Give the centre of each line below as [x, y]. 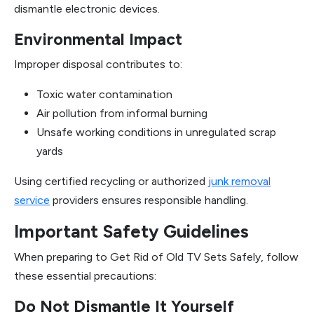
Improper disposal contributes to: [98, 64]
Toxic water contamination [104, 94]
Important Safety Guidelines [131, 231]
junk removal [239, 181]
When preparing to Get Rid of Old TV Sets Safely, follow [156, 257]
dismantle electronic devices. [87, 9]
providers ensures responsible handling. [149, 200]
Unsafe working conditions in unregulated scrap [156, 132]
